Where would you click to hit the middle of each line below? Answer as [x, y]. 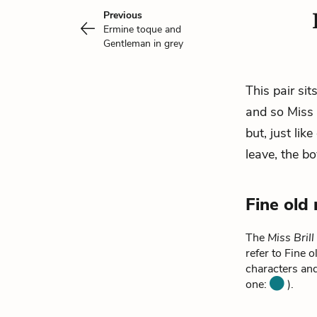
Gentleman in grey [143, 44]
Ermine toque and [142, 29]
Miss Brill [291, 238]
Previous [123, 15]
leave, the [274, 154]
